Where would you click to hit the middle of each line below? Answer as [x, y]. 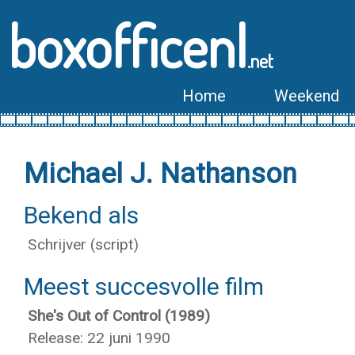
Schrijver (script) [83, 244]
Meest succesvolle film [144, 286]
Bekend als [81, 215]
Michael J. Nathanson [160, 174]
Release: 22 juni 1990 [99, 338]
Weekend [307, 96]
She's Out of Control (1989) [119, 316]
